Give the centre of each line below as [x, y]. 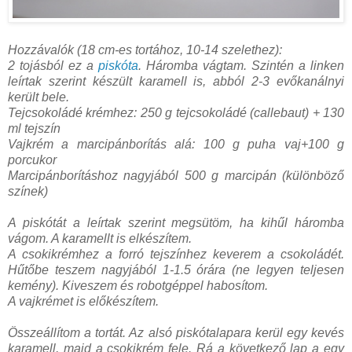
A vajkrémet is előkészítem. [83, 301]
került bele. [38, 97]
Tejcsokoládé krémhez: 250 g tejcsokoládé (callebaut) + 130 [176, 112]
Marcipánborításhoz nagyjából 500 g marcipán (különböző [176, 175]
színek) [28, 191]
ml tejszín [34, 128]
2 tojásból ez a [53, 65]
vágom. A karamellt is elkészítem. [100, 238]
